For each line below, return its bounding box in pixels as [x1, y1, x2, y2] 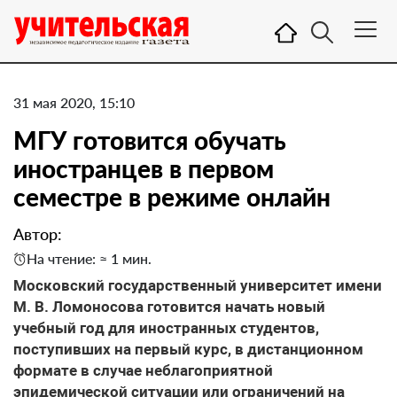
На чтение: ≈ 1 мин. [27, 250, 152, 267]
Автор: [13, 224, 62, 244]
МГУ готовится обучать [13, 125, 286, 155]
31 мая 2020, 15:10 [13, 94, 135, 111]
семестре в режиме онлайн [13, 182, 331, 212]
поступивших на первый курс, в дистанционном [13, 340, 363, 358]
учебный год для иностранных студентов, [13, 319, 319, 337]
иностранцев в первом [13, 153, 274, 183]
